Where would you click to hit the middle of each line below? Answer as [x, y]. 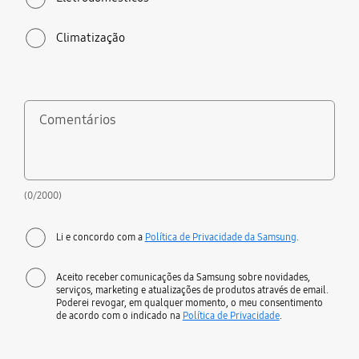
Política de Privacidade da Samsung [220, 237]
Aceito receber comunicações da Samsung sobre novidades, [183, 276]
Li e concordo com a [100, 237]
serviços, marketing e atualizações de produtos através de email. [192, 289]
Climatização [90, 37]
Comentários [78, 119]
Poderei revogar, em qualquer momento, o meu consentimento [189, 302]
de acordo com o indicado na [119, 315]
